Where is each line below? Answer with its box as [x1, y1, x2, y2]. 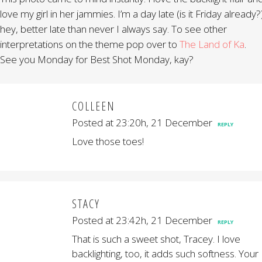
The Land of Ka [180, 37, 244, 51]
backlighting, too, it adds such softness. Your [72, 247, 258, 260]
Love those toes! [72, 135, 144, 148]
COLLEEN [72, 98, 115, 114]
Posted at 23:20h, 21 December [72, 116, 212, 129]
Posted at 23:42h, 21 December [72, 213, 212, 227]
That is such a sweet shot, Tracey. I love [72, 232, 240, 246]
